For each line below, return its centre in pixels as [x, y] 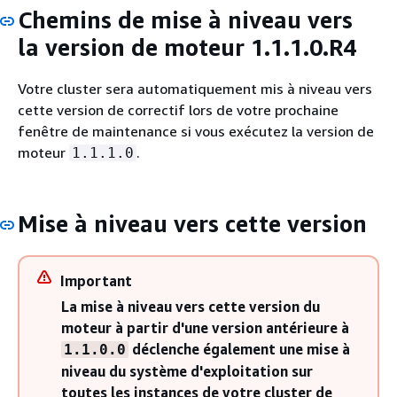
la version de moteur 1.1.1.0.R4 [187, 47]
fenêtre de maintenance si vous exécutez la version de [196, 131]
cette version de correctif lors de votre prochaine [178, 110]
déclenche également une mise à [239, 349]
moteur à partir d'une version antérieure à [205, 327]
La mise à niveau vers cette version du [191, 306]
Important [96, 280]
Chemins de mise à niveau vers [185, 19]
